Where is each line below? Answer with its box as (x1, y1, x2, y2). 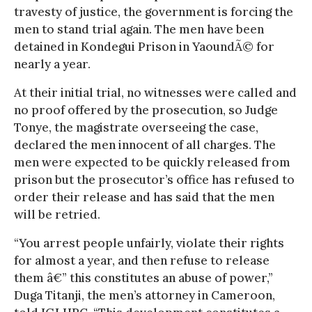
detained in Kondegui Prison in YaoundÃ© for (14, 38, 274, 54)
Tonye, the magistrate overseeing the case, (14, 119, 258, 135)
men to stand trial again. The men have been (14, 21, 264, 37)
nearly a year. (14, 56, 91, 72)
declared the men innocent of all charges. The (14, 136, 276, 153)
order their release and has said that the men (14, 189, 274, 205)
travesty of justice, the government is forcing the (14, 3, 293, 19)
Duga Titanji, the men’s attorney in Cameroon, (14, 287, 275, 303)
